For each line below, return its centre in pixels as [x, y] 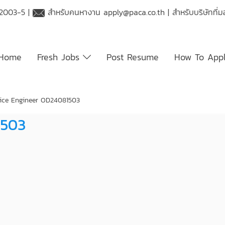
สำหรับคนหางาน [74, 12]
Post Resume [133, 57]
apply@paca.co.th [134, 12]
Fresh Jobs [60, 57]
